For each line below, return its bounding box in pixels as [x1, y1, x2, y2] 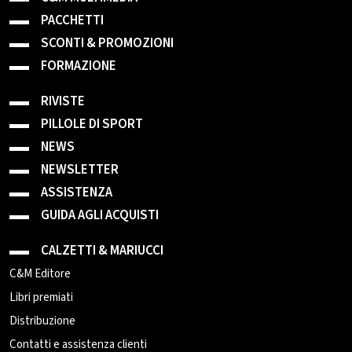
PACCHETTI [41, 11, 104, 30]
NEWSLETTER [41, 160, 119, 179]
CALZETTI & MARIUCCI [41, 241, 163, 260]
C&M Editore [9, 266, 71, 282]
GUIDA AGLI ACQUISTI [41, 206, 159, 225]
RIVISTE [41, 92, 85, 111]
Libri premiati [9, 289, 73, 306]
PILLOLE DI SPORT [41, 115, 143, 134]
